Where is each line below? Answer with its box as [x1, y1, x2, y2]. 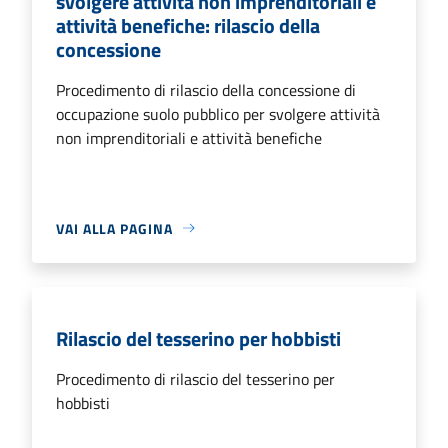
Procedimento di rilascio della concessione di [56, 77, 356, 102]
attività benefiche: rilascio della [56, 9, 320, 41]
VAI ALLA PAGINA [56, 217, 173, 239]
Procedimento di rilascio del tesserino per [56, 366, 335, 391]
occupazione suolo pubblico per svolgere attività [56, 101, 380, 126]
